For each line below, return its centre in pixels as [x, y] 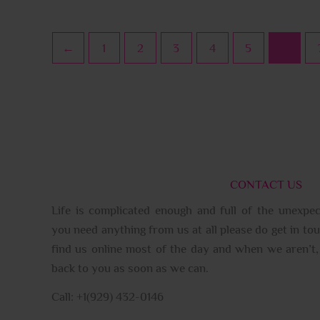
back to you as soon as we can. [130, 269]
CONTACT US [266, 185]
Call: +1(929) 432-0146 [107, 297]
